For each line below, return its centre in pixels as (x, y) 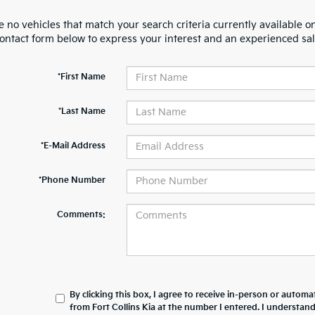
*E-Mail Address (73, 146)
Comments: (81, 214)
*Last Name (82, 111)
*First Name (81, 77)
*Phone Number (72, 180)
